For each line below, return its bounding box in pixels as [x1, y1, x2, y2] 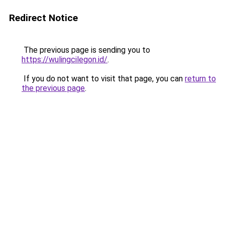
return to [185, 74, 216, 83]
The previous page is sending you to [22, 45, 150, 55]
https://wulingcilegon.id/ [22, 55, 107, 64]
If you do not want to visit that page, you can [22, 74, 185, 83]
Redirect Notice [9, 12, 78, 24]
